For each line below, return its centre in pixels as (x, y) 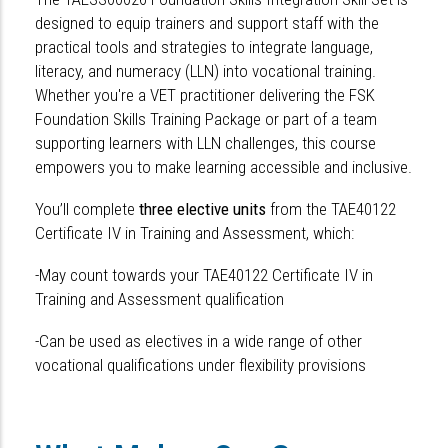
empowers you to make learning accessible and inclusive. (223, 167)
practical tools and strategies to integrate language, (204, 47)
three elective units (202, 209)
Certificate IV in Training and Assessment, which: (194, 233)
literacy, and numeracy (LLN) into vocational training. (205, 71)
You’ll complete (87, 209)
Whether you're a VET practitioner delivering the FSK (205, 95)
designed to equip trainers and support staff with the (207, 23)
